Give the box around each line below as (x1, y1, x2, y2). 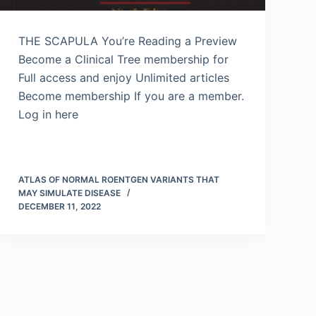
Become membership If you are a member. (18, 89, 244, 103)
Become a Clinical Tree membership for (18, 52, 229, 66)
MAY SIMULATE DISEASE (18, 188, 121, 198)
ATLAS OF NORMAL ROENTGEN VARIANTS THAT (18, 174, 219, 185)
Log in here (18, 107, 78, 121)
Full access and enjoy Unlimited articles (18, 71, 229, 85)
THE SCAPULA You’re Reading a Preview (18, 34, 237, 48)
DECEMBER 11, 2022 (18, 201, 101, 212)
